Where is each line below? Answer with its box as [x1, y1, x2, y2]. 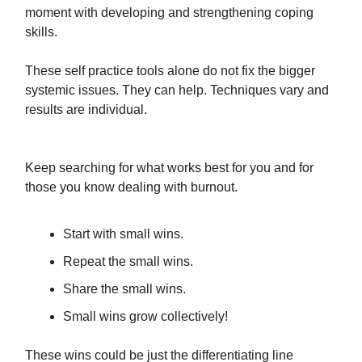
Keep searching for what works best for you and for [25, 161, 314, 175]
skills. [25, 25, 57, 39]
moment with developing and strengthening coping [25, 6, 314, 19]
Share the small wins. [63, 282, 186, 296]
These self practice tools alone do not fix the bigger [25, 64, 315, 78]
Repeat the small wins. [63, 255, 193, 268]
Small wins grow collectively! [63, 309, 228, 323]
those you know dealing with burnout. [25, 180, 238, 194]
